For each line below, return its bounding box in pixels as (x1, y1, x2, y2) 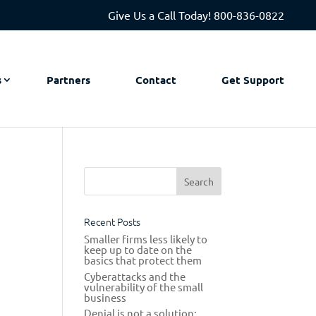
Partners (47, 73, 90, 87)
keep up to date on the (84, 243, 193, 256)
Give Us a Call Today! (108, 8, 214, 22)
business (84, 290, 127, 304)
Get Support (221, 73, 284, 87)
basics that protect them (84, 253, 202, 267)
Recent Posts (84, 214, 141, 229)
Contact (135, 73, 176, 87)
